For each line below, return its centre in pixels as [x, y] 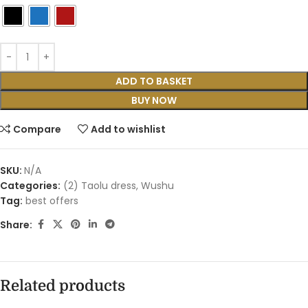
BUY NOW [154, 101]
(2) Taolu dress [100, 186]
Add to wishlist [129, 130]
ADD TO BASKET [154, 81]
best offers [52, 201]
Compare [37, 130]
